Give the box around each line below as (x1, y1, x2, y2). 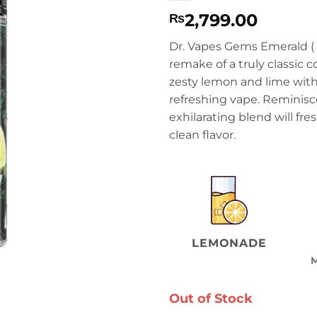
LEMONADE (192, 236, 267, 250)
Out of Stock (169, 290, 253, 306)
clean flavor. (169, 128, 236, 142)
